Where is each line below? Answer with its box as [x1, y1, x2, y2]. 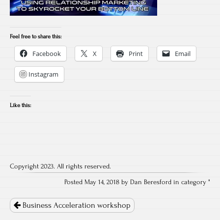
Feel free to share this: [10, 33, 61, 40]
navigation [9, 198, 59, 212]
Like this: [10, 102, 31, 109]
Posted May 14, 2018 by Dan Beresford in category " [64, 178, 210, 187]
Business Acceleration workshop [21, 201, 131, 210]
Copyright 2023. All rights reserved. [10, 163, 111, 171]
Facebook [32, 49, 61, 58]
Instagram [28, 70, 58, 79]
